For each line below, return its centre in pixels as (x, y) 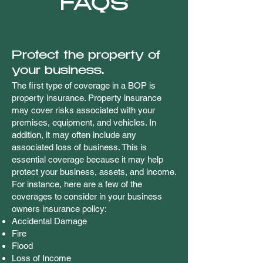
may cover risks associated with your (83, 110)
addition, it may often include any (74, 135)
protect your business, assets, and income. (94, 172)
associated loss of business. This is (79, 147)
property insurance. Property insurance (87, 98)
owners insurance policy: (59, 209)
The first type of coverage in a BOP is (84, 85)
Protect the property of (86, 56)
